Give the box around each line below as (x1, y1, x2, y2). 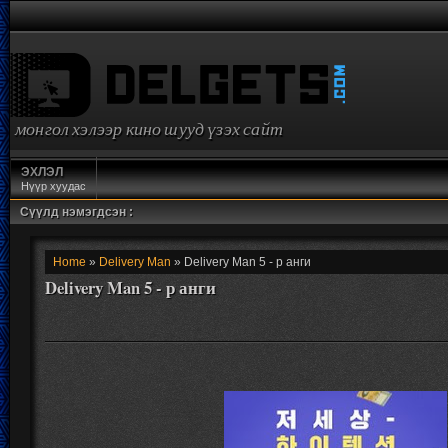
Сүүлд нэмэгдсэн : (20, 205, 133, 219)
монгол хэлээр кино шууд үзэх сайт (15, 117, 283, 142)
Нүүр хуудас (21, 180, 86, 192)
